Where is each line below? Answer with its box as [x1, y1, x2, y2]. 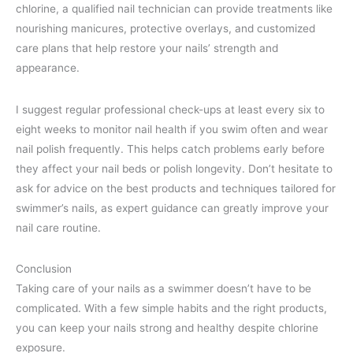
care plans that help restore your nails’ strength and [16, 42, 278, 55]
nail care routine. [16, 221, 101, 234]
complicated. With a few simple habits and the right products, [16, 301, 327, 314]
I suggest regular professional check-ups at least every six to [16, 102, 325, 116]
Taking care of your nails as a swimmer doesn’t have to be [16, 281, 311, 295]
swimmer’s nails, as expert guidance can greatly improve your [16, 201, 329, 214]
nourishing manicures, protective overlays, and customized [16, 22, 315, 35]
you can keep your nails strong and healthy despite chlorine [16, 321, 318, 334]
